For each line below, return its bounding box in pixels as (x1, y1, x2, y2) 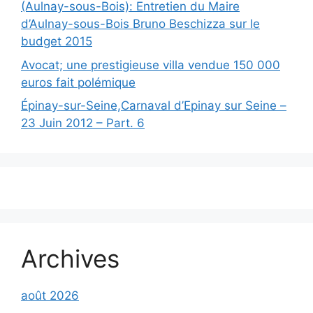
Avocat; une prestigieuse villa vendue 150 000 (21, 57, 280, 72)
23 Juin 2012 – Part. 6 (21, 116, 145, 130)
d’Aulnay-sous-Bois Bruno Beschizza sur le (21, 17, 260, 31)
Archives (21, 244, 119, 273)
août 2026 (21, 289, 79, 303)
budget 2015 (21, 34, 92, 48)
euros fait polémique (21, 75, 136, 89)
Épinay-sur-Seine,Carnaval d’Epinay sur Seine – (21, 99, 286, 112)
